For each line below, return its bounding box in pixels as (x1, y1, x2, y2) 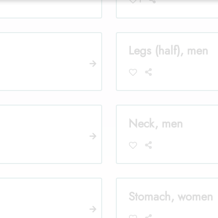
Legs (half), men (128, 42, 208, 59)
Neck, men (128, 114, 183, 132)
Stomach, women (128, 187, 213, 205)
